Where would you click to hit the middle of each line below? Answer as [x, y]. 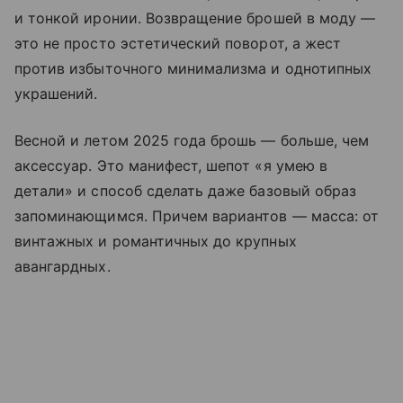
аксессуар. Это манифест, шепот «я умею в [171, 165]
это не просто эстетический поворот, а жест [178, 43]
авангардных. [63, 266]
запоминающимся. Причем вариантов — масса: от [197, 215]
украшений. [56, 93]
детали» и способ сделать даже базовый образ [186, 190]
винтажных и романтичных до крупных [156, 241]
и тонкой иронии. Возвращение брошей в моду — [195, 18]
